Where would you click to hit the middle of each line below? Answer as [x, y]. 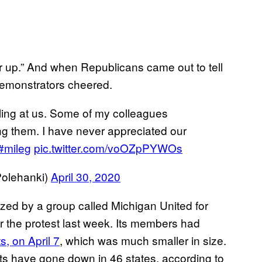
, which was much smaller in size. [143, 240]
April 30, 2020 [86, 176]
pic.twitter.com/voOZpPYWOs [108, 147]
